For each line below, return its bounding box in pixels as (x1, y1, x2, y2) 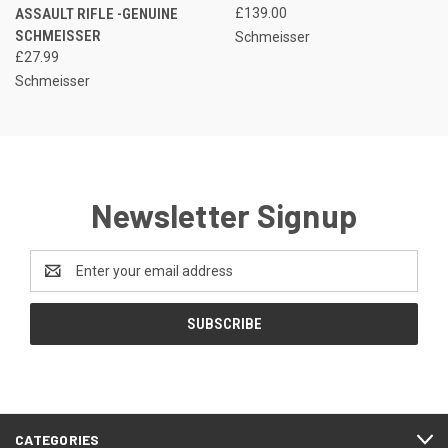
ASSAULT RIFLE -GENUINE (15, 5, 178, 24)
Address (30, 273, 83, 290)
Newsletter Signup (90, 196, 358, 235)
